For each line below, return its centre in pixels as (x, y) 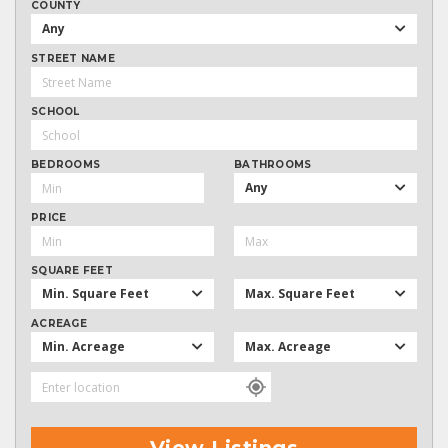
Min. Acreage (83, 347)
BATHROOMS (273, 165)
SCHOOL (55, 112)
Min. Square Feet (95, 294)
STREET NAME (73, 59)
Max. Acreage (288, 347)
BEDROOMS (65, 165)
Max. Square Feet (300, 294)
